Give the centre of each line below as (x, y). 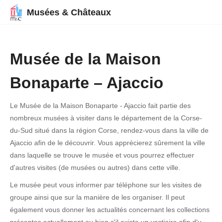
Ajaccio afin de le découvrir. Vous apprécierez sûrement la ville (108, 143)
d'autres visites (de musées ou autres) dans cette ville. (95, 167)
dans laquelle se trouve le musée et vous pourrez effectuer (102, 155)
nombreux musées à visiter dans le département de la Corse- (106, 118)
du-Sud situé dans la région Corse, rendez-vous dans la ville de (109, 130)
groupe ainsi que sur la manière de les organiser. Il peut (97, 197)
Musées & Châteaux (69, 12)
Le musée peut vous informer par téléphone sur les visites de (106, 185)
